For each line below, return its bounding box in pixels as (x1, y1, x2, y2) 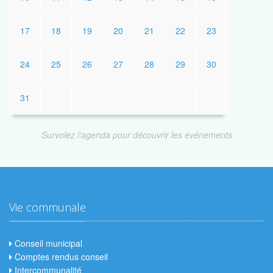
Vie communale (9, 199, 86, 214)
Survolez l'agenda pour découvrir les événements (41, 128, 232, 141)
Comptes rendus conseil (12, 250, 108, 263)
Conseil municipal (12, 236, 82, 249)
